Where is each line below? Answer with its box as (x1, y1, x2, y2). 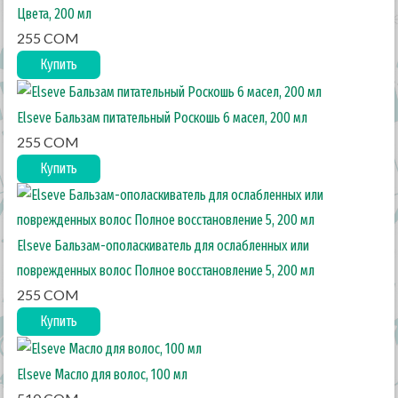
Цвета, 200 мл (17, 5, 92, 22)
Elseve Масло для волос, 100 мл (17, 366, 188, 383)
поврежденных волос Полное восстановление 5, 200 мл (17, 262, 315, 279)
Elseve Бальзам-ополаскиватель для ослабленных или (17, 237, 310, 254)
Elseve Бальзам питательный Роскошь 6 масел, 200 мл (17, 109, 308, 126)
